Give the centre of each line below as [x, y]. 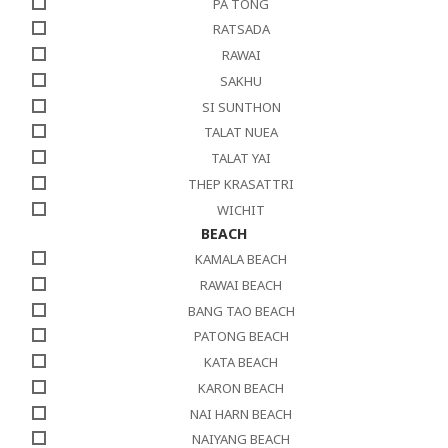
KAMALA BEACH [241, 259]
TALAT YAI [241, 158]
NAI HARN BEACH [241, 413]
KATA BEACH [241, 362]
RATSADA [241, 29]
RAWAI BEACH [241, 284]
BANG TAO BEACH [241, 310]
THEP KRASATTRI [241, 183]
